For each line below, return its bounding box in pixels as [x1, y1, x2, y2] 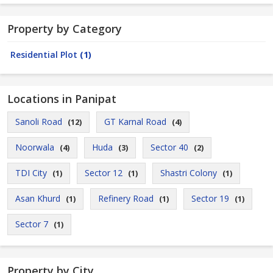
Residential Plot [10, 49, 80, 60]
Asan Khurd [15, 193, 60, 204]
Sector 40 [151, 141, 188, 153]
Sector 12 [85, 167, 122, 179]
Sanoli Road [15, 116, 62, 127]
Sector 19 [191, 193, 229, 204]
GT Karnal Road [104, 116, 166, 127]
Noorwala [15, 141, 54, 153]
